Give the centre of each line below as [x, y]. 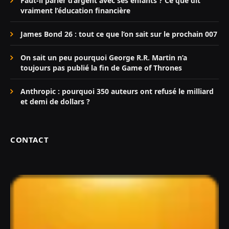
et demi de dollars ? [55, 102]
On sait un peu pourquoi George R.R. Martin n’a [104, 58]
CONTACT [30, 140]
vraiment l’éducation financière [75, 11]
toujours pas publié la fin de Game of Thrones [101, 68]
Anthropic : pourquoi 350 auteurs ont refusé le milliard [117, 91]
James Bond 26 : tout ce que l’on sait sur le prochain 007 [119, 34]
